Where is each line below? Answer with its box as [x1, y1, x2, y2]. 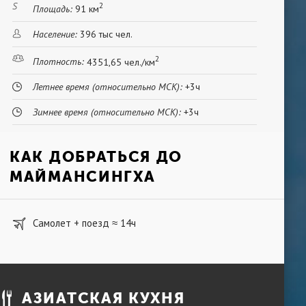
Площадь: [33, 2, 72, 15]
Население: [33, 27, 77, 40]
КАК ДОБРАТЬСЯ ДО [10, 148, 183, 165]
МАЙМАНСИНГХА [10, 167, 156, 185]
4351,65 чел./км [87, 55, 155, 68]
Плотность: [33, 55, 84, 68]
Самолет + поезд [33, 217, 112, 230]
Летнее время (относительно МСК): [33, 81, 182, 94]
